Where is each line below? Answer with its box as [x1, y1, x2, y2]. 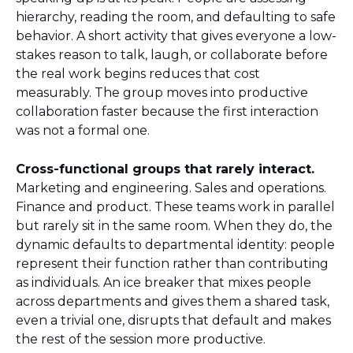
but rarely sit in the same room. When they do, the [16, 218, 333, 233]
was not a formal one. [16, 123, 150, 138]
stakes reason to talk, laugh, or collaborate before [16, 47, 328, 62]
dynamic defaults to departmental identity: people [16, 237, 335, 252]
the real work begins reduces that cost [16, 66, 260, 81]
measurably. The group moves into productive [16, 85, 308, 100]
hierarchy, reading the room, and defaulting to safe [16, 9, 336, 24]
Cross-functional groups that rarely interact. [16, 162, 314, 176]
